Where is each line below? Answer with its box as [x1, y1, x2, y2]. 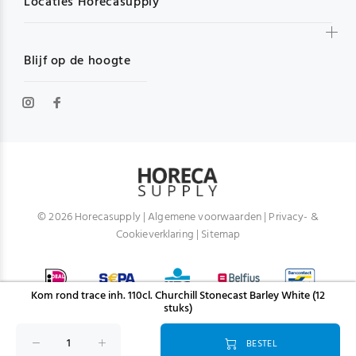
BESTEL [246, 335, 277, 352]
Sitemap [201, 226, 241, 244]
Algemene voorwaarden [148, 208, 262, 226]
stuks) [164, 300, 192, 318]
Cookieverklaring [115, 226, 194, 244]
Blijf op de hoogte [24, 51, 131, 72]
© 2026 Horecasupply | [37, 208, 149, 226]
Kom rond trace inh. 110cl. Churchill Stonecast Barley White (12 [31, 287, 325, 305]
